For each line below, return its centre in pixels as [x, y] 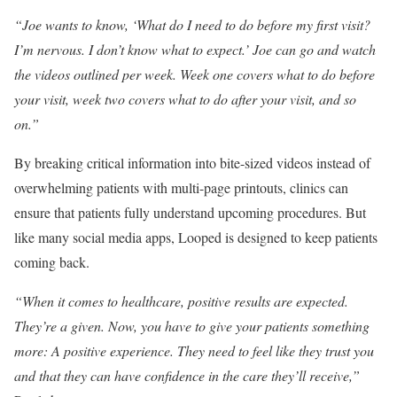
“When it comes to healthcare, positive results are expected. [181, 301]
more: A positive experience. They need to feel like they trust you [194, 350]
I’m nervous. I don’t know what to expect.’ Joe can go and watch [195, 49]
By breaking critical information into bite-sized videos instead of [192, 163]
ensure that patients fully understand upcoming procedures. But [190, 212]
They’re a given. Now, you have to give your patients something [192, 326]
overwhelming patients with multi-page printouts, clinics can [181, 187]
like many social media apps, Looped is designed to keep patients [196, 237]
